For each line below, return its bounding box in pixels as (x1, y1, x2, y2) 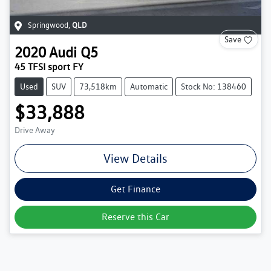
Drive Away (15, 125, 55, 135)
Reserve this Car (102, 211, 169, 223)
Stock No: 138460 (181, 82, 246, 92)
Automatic (130, 82, 168, 92)
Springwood (28, 21, 68, 30)
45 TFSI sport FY (15, 61, 83, 73)
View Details (103, 151, 168, 166)
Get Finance (111, 183, 160, 195)
